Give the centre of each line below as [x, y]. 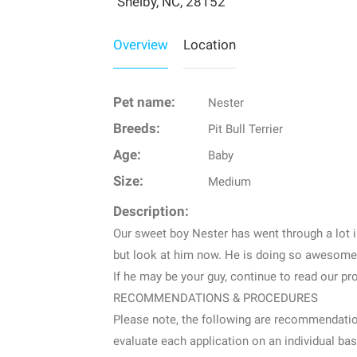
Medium [229, 181]
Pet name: [144, 102]
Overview [141, 44]
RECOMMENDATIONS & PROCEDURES [216, 298]
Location [210, 44]
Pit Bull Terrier [245, 129]
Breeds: [137, 128]
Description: [151, 211]
